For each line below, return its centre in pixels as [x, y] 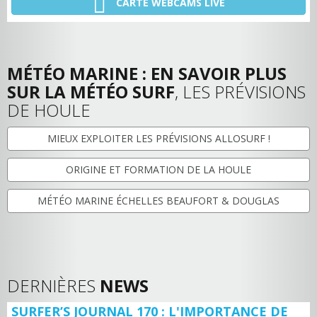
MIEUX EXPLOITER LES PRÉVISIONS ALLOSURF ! [158, 138]
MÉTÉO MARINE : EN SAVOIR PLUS [147, 73]
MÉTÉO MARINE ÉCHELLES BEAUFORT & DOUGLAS [158, 201]
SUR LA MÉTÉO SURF [91, 92]
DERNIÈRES [53, 286]
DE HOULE [49, 110]
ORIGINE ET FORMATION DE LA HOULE [158, 169]
